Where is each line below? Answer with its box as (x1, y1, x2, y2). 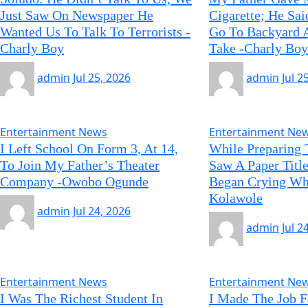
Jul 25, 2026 (73, 70, 131, 86)
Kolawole (208, 190, 263, 206)
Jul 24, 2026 (73, 203, 131, 219)
